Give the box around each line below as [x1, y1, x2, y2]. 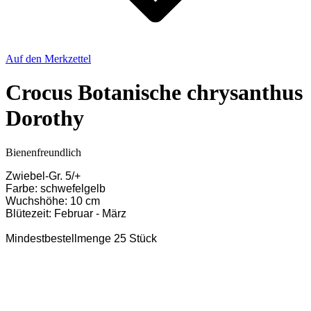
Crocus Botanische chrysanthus [6, 80, 303, 106]
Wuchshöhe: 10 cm [6, 194, 100, 207]
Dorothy [6, 106, 84, 131]
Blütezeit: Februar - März [6, 207, 126, 219]
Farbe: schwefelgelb [6, 182, 106, 194]
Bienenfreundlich [6, 146, 81, 158]
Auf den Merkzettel [6, 53, 91, 65]
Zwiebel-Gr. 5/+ [6, 169, 81, 182]
